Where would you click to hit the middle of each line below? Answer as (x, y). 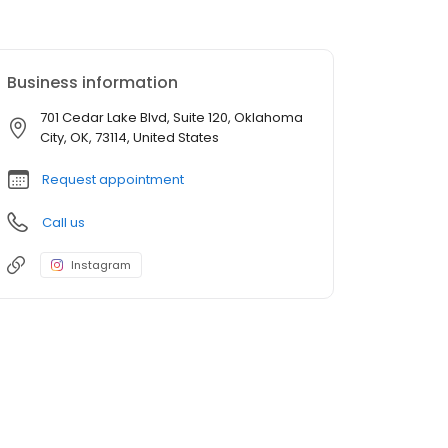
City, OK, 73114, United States (129, 138)
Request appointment (113, 180)
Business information (92, 83)
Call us (63, 223)
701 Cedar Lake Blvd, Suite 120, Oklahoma (171, 118)
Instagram (101, 265)
